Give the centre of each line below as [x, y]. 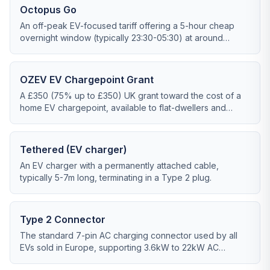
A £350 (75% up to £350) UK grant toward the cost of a [130, 96]
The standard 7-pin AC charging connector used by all [129, 235]
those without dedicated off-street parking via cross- [125, 120]
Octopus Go [48, 10]
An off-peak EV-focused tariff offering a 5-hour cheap [127, 26]
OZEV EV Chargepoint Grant [87, 80]
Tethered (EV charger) [74, 149]
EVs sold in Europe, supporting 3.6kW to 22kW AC [119, 247]
